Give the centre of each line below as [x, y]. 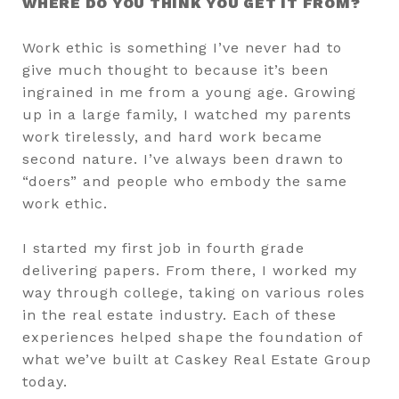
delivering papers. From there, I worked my [190, 270]
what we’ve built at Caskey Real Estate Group [197, 359]
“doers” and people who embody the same [185, 181]
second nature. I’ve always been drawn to [183, 159]
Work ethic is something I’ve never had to [182, 47]
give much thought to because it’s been [175, 69]
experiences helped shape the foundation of [192, 337]
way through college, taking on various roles [194, 292]
